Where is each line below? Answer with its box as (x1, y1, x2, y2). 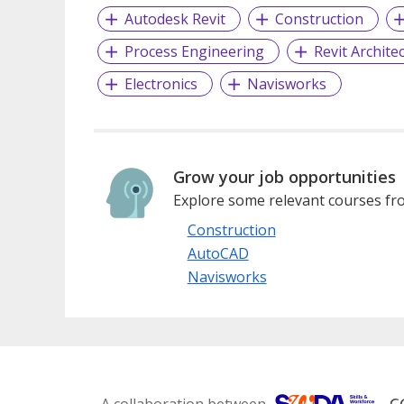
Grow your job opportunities (172, 166, 396, 188)
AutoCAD (187, 243, 249, 264)
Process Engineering (124, 41, 264, 62)
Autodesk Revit (124, 9, 225, 30)
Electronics (124, 74, 197, 95)
